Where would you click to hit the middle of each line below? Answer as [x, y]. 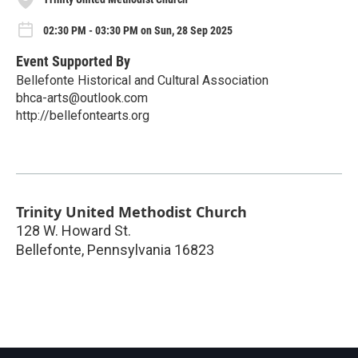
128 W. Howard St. [74, 230]
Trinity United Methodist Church [131, 211]
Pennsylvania [129, 249]
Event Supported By [73, 61]
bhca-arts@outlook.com [82, 97]
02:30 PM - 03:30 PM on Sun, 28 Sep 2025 [138, 31]
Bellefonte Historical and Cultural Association [142, 80]
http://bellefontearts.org [83, 115]
